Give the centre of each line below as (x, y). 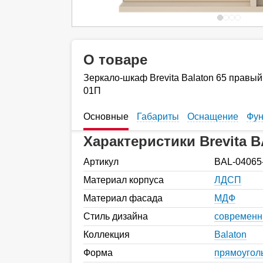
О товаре (115, 60)
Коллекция (107, 234)
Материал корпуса (124, 180)
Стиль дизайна (116, 216)
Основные (106, 116)
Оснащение (213, 116)
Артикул (101, 161)
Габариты (158, 116)
